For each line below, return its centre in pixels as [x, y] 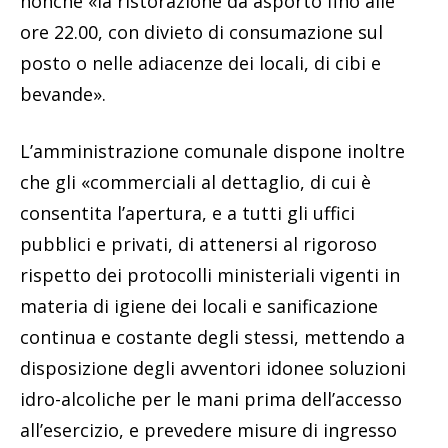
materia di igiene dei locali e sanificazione [199, 305]
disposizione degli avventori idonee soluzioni [213, 367]
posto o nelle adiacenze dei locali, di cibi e [200, 62]
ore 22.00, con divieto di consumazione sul [201, 31]
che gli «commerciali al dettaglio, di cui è [195, 181]
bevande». [63, 93]
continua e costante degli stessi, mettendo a [212, 336]
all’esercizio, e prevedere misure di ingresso [208, 429]
